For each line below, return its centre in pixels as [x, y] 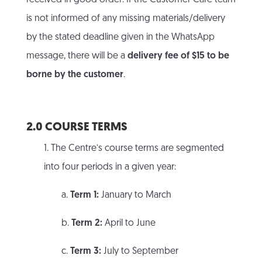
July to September [139, 252]
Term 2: [87, 224]
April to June [129, 224]
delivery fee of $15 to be [178, 56]
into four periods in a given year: [110, 168]
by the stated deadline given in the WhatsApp [120, 38]
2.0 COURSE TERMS [77, 128]
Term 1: [84, 196]
